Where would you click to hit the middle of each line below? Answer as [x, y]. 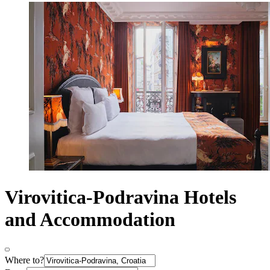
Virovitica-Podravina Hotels [121, 197]
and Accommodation [90, 219]
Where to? [24, 260]
